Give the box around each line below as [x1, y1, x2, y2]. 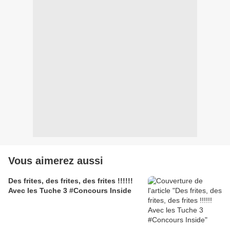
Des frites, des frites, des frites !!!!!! [8, 177, 133, 185]
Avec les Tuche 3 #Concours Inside [8, 186, 131, 195]
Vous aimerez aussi [8, 155, 103, 167]
